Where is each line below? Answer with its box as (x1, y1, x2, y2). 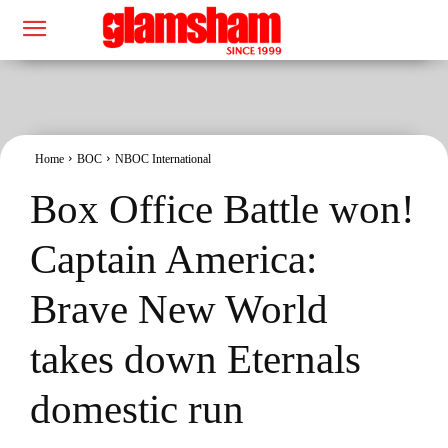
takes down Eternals (30, 335, 361, 382)
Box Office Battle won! (30, 185, 415, 232)
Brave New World (30, 285, 328, 332)
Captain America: (30, 235, 317, 282)
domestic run (30, 385, 244, 432)
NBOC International (115, 151, 211, 166)
